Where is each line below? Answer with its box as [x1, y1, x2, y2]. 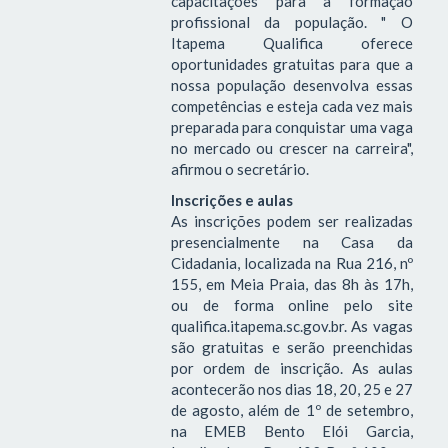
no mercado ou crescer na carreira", [170, 138, 413, 157]
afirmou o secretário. [170, 159, 309, 178]
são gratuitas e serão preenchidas [170, 338, 413, 357]
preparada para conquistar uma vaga [170, 117, 413, 136]
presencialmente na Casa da [170, 233, 413, 252]
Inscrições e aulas [170, 191, 293, 210]
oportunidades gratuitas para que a [170, 54, 413, 73]
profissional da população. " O [170, 12, 413, 31]
